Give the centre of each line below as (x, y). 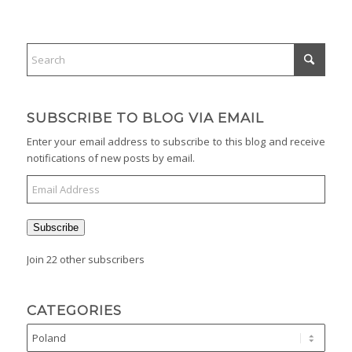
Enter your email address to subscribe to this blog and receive (176, 142)
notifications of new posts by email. (110, 158)
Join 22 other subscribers (85, 260)
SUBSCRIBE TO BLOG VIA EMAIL (145, 118)
